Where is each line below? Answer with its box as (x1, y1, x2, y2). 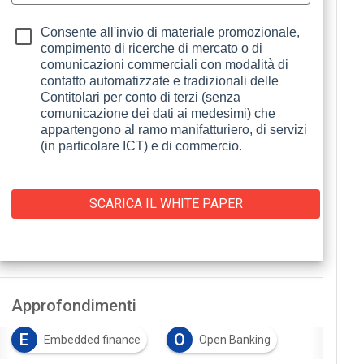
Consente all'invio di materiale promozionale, (41, 25, 301, 39)
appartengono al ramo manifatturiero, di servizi (41, 123, 308, 136)
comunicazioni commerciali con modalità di (41, 58, 289, 71)
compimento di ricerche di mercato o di (41, 41, 263, 55)
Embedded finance (43, 333, 141, 346)
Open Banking (198, 333, 271, 346)
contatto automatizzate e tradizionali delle (41, 74, 279, 88)
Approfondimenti (11, 296, 136, 315)
